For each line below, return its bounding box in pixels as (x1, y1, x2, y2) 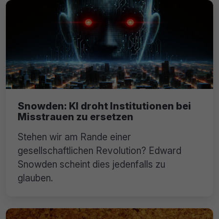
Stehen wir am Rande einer (18, 131, 131, 143)
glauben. (18, 172, 53, 184)
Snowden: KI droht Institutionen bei (18, 100, 191, 112)
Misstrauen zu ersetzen (18, 110, 133, 123)
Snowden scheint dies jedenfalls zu (18, 158, 165, 170)
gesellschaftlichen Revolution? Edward (18, 144, 181, 156)
